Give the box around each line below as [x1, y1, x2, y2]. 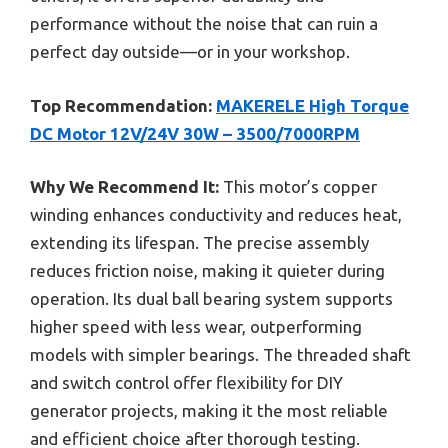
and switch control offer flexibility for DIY [30, 373, 343, 392]
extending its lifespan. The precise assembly [30, 233, 369, 252]
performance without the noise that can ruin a [30, 14, 378, 33]
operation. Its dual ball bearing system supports [30, 289, 393, 308]
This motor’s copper [219, 177, 377, 196]
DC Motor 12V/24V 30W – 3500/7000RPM [30, 123, 360, 143]
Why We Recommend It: [30, 177, 219, 196]
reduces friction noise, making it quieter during [30, 261, 385, 280]
